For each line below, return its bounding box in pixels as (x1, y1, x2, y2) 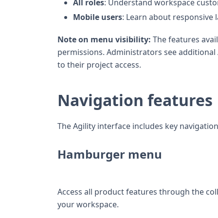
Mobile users (73, 11, 122, 22)
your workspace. (57, 199, 119, 210)
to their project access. (57, 59, 141, 70)
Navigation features (57, 89, 213, 110)
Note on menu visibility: (57, 34, 151, 45)
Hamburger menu (57, 145, 162, 162)
